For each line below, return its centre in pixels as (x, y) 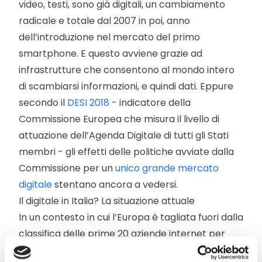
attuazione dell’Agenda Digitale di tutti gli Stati (124, 135)
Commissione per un (67, 168)
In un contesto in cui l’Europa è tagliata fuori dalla (131, 217)
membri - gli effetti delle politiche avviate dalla (126, 151)
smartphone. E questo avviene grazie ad (111, 53)
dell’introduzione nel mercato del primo (109, 37)
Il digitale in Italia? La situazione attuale (107, 201)
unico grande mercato (167, 168)
